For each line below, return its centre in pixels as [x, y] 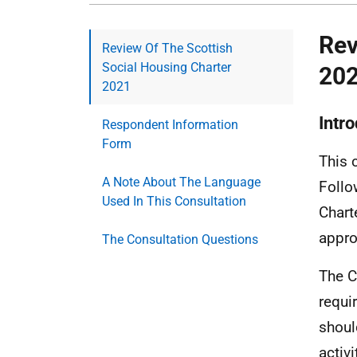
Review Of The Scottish [167, 48]
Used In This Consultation [174, 201]
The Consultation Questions [180, 239]
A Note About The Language [181, 182]
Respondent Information [170, 125]
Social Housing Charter [167, 67]
